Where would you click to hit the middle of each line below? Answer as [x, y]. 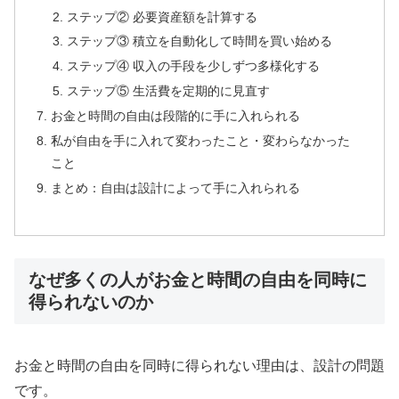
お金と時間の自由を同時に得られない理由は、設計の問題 [199, 365]
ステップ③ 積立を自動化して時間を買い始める [199, 41]
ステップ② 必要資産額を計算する [162, 16]
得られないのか [91, 302]
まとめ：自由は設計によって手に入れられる [176, 187]
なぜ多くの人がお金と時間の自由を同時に [198, 280]
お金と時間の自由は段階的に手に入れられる [176, 116]
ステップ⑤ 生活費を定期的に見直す [168, 91]
